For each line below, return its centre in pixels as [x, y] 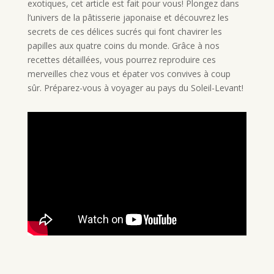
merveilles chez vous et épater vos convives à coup [129, 73]
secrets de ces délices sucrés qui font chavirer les [124, 31]
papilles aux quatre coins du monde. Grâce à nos [123, 45]
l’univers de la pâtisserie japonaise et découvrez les [128, 17]
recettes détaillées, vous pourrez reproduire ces [121, 59]
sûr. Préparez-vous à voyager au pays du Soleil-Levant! [135, 87]
